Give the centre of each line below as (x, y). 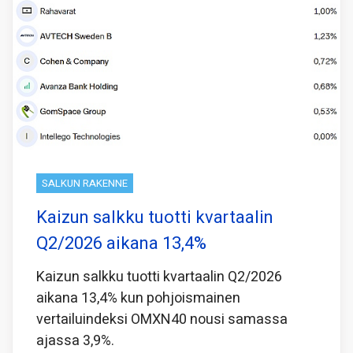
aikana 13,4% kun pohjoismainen (138, 298)
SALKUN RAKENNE (85, 183)
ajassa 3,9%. (75, 340)
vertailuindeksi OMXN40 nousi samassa (162, 319)
